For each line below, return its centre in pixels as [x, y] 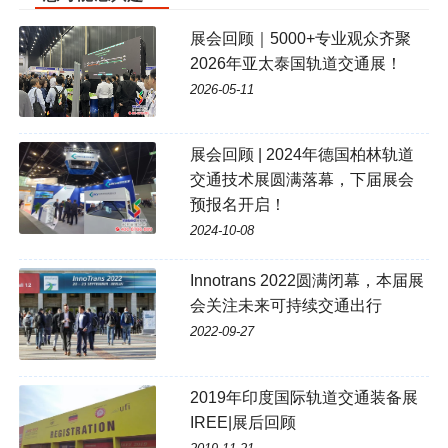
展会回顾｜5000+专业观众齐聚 [300, 39]
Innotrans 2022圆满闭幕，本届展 [306, 281]
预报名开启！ [237, 205]
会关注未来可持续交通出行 [285, 306]
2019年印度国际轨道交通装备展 [303, 397]
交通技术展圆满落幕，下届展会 [301, 180]
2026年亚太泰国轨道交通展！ [295, 64]
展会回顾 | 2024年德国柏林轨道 [301, 155]
